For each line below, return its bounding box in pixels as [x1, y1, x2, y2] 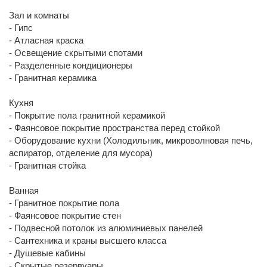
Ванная [9, 185, 39, 195]
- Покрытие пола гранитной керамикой [9, 110, 165, 120]
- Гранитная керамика [9, 72, 97, 83]
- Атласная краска [9, 35, 83, 45]
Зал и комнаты [9, 10, 69, 20]
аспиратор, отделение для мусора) [9, 147, 153, 158]
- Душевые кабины [9, 247, 86, 258]
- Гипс [9, 22, 33, 33]
